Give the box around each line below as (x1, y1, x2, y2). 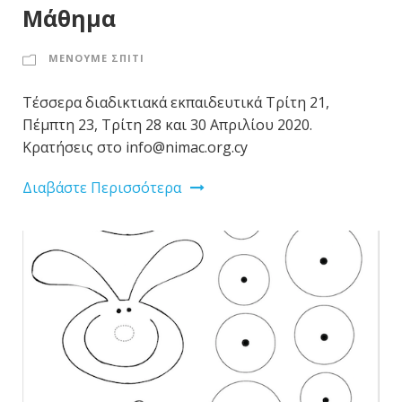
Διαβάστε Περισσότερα (22, 177, 181, 197)
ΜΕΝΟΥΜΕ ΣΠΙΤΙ (48, 50, 144, 65)
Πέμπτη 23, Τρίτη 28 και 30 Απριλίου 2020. (22, 114, 312, 135)
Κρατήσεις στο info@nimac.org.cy (22, 136, 248, 157)
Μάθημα (22, 2, 116, 33)
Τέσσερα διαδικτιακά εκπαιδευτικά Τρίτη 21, (22, 92, 329, 112)
